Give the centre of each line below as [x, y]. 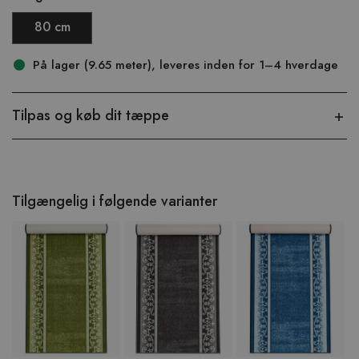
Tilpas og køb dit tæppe [91, 115]
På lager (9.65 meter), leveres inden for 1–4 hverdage [186, 65]
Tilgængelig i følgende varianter [115, 201]
